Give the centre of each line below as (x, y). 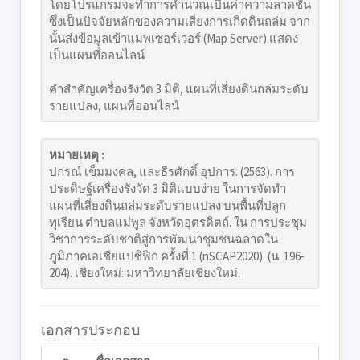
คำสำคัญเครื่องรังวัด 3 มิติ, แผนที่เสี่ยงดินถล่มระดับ (179, 89)
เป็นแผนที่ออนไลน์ (97, 55)
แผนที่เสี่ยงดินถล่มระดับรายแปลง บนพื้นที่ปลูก (168, 205)
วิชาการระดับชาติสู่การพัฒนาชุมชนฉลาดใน (164, 239)
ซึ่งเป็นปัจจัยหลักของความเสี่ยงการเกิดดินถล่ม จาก (180, 21)
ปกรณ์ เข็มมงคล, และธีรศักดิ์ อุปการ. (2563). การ (172, 172)
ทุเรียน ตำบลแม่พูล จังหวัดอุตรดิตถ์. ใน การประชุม (178, 222)
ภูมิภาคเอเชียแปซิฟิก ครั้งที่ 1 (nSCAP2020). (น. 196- (177, 256)
